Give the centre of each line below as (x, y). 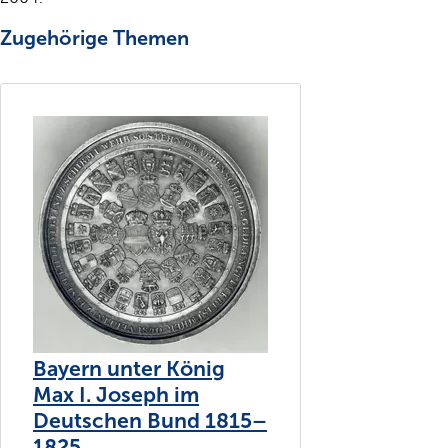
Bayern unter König (129, 369)
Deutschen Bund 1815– (150, 421)
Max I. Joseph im (116, 395)
